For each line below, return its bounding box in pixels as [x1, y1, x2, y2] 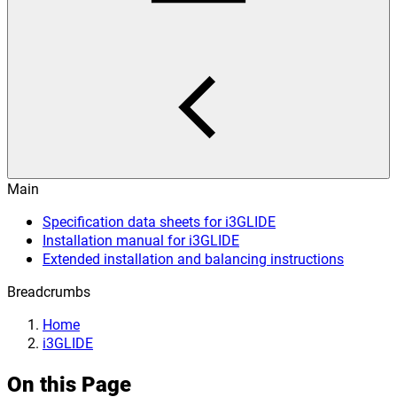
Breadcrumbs [7, 282, 90, 300]
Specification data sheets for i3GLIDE [43, 212, 276, 230]
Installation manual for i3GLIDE [43, 230, 239, 249]
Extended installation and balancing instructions [43, 249, 344, 268]
